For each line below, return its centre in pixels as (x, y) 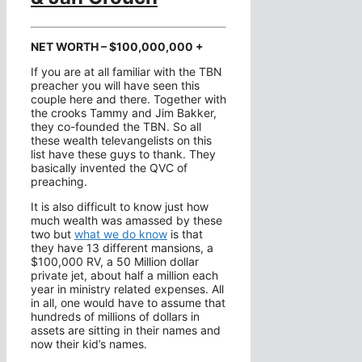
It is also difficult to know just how (120, 207)
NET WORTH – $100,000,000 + (117, 47)
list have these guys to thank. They (123, 154)
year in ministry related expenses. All (127, 289)
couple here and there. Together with (128, 99)
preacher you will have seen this (115, 86)
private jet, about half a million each (124, 276)
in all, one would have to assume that (128, 303)
